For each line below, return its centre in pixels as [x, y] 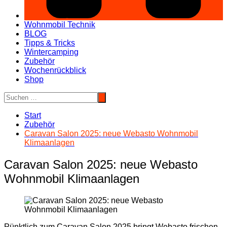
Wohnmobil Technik [60, 25]
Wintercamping [51, 52]
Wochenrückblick [55, 70]
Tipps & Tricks [50, 43]
